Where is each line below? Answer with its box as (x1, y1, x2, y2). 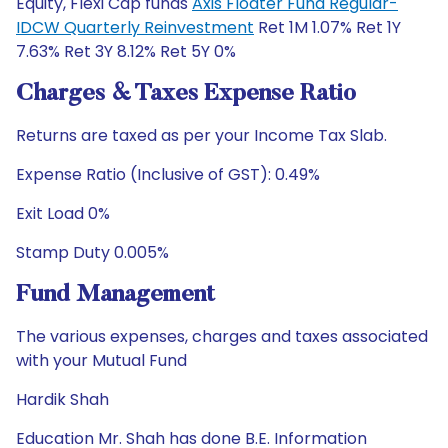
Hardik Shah (16, 388, 109, 411)
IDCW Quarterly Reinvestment (16, 16, 254, 39)
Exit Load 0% (16, 202, 110, 225)
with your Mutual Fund (16, 349, 187, 372)
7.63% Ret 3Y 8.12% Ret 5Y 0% (16, 40, 236, 63)
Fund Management (16, 283, 215, 307)
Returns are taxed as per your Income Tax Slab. (16, 124, 387, 147)
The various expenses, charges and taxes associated (16, 325, 428, 348)
